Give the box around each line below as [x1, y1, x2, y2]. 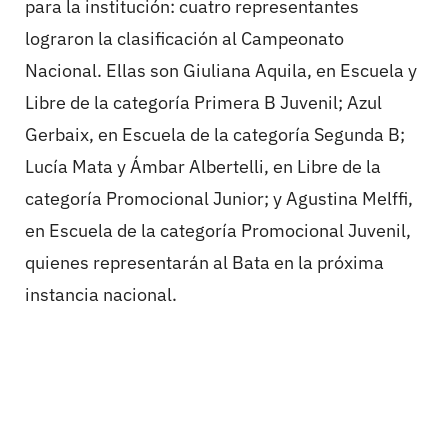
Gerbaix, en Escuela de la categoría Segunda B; [25, 123, 405, 147]
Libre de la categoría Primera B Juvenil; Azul [25, 91, 382, 115]
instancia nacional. [25, 283, 177, 307]
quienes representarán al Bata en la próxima [25, 251, 384, 275]
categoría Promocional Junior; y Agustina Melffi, [25, 187, 413, 211]
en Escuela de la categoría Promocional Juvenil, [25, 219, 411, 243]
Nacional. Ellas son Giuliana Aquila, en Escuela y [25, 59, 417, 83]
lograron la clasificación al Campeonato [25, 27, 344, 51]
